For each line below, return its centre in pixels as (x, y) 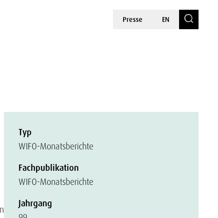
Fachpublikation (49, 168)
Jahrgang (35, 203)
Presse (133, 19)
